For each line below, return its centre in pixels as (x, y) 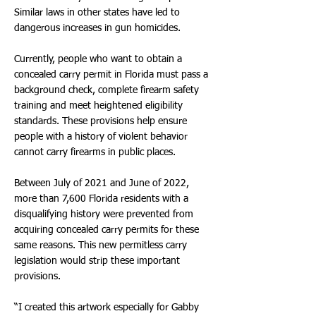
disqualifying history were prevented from (104, 214)
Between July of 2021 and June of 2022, (102, 183)
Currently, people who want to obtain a (98, 59)
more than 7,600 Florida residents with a (101, 199)
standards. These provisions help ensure (101, 121)
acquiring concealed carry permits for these (107, 230)
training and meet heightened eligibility (98, 106)
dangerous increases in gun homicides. (97, 28)
